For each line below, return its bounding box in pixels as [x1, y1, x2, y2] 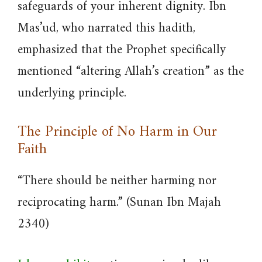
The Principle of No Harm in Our [18, 119, 217, 145]
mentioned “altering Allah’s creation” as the [18, 60, 244, 83]
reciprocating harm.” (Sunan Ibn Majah [18, 191, 221, 214]
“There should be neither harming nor [18, 170, 216, 192]
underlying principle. [18, 82, 126, 105]
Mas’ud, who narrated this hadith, [18, 17, 195, 40]
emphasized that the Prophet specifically [18, 39, 226, 61]
